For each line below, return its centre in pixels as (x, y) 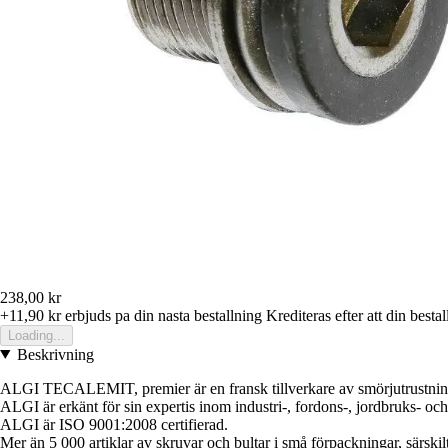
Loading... (36, 335)
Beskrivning (55, 354)
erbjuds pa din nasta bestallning (161, 315)
